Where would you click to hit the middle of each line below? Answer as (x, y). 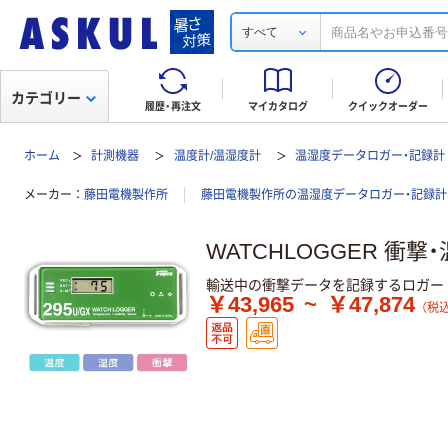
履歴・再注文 (173, 106)
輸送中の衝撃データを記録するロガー (325, 284)
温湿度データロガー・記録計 (370, 156)
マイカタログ (278, 106)
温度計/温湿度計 (217, 156)
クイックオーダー (388, 106)
